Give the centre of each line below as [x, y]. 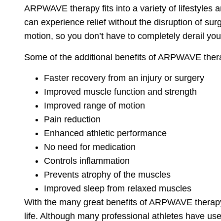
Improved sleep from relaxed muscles [118, 189]
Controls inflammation [87, 161]
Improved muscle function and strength [121, 92]
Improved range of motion [95, 106]
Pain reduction [73, 120]
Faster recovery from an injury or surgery [124, 78]
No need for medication [90, 147]
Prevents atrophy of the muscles [108, 175]
